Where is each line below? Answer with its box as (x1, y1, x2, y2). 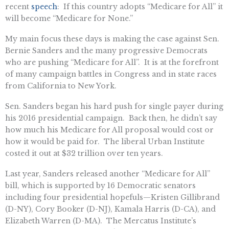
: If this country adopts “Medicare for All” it (57, 2, 223, 12)
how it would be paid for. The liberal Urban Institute (5, 136, 204, 146)
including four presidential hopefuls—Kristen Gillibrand (5, 192, 220, 202)
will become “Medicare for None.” (5, 14, 133, 24)
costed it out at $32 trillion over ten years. (5, 148, 163, 158)
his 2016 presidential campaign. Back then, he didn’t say (5, 113, 217, 123)
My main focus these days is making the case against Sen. (5, 34, 219, 43)
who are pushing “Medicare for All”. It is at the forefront (5, 57, 219, 67)
